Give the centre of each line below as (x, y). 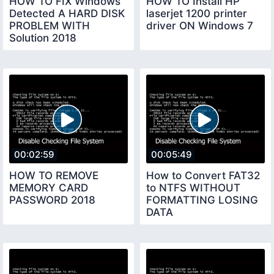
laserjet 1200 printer (197, 13)
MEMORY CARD (49, 188)
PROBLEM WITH (50, 25)
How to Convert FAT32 (203, 176)
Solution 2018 (43, 38)
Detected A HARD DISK (67, 13)
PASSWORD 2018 (52, 200)
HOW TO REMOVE (54, 176)
